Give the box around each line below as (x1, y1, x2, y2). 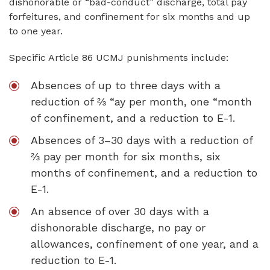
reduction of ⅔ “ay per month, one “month (31, 95, 252, 108)
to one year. (9, 25, 63, 37)
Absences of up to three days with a (31, 79, 221, 92)
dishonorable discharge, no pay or (31, 221, 206, 234)
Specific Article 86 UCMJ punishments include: (9, 52, 228, 63)
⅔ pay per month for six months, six (31, 150, 221, 163)
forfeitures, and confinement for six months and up (9, 11, 250, 22)
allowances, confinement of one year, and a (31, 237, 259, 250)
